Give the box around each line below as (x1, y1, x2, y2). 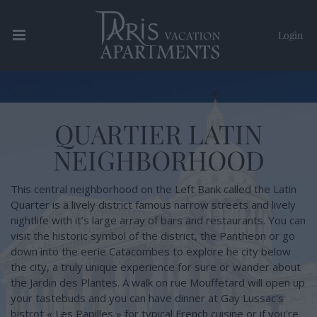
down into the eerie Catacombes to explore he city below (11, 244, 291, 258)
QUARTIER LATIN (54, 116, 263, 151)
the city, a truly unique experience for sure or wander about (11, 260, 301, 274)
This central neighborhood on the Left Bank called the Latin (11, 182, 296, 196)
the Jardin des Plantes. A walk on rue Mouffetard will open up (11, 275, 305, 289)
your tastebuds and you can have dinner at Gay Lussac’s (11, 291, 284, 305)
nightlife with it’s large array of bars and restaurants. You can (11, 213, 306, 227)
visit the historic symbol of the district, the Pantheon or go (11, 229, 295, 243)
